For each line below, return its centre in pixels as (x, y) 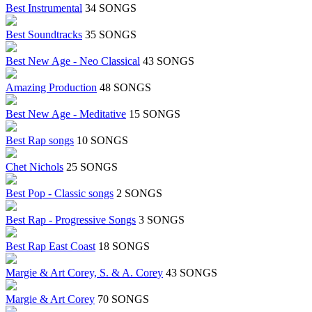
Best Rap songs (40, 141)
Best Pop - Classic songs (60, 194)
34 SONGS (111, 8)
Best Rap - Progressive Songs (71, 220)
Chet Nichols (34, 167)
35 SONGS (111, 35)
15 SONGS (155, 114)
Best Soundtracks (44, 35)
